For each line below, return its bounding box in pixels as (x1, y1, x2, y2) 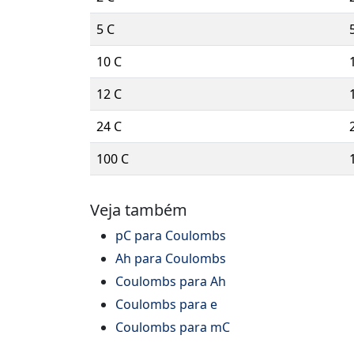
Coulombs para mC (115, 318, 230, 337)
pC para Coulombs (115, 227, 226, 245)
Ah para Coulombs (115, 250, 226, 268)
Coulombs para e (115, 296, 217, 314)
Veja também (90, 199, 187, 221)
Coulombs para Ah (115, 273, 226, 291)
